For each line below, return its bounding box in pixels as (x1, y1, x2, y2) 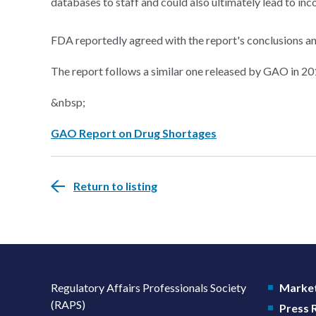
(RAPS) (51, 298, 85, 311)
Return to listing (73, 179, 157, 193)
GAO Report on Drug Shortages (51, 126, 217, 140)
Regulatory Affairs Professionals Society (51, 281, 246, 294)
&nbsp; (51, 95, 85, 109)
